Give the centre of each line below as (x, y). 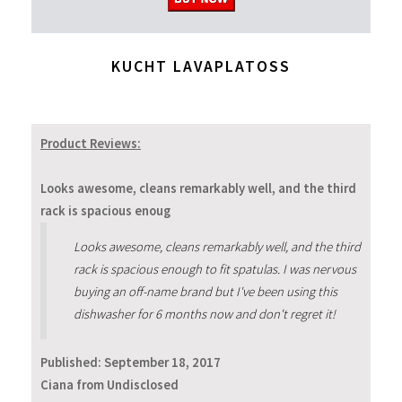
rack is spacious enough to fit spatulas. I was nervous (214, 270)
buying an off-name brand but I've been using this (205, 292)
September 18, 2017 (162, 363)
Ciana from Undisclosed (109, 385)
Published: (72, 363)
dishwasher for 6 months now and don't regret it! (204, 315)
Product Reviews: (91, 144)
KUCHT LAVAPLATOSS (201, 67)
